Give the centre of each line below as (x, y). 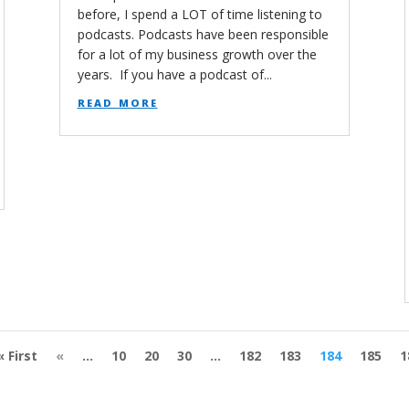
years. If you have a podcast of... (174, 74)
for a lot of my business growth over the (197, 54)
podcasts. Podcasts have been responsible (203, 34)
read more (117, 101)
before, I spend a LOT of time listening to (199, 14)
